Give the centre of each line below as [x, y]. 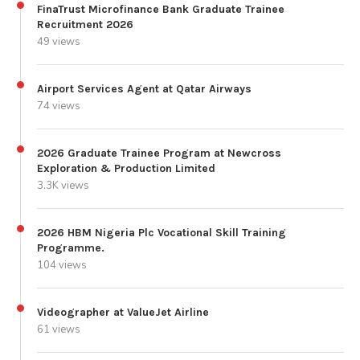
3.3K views [63, 185]
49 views [59, 41]
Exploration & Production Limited [126, 168]
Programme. [71, 247]
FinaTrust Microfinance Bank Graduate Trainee [161, 9]
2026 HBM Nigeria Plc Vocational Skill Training [162, 232]
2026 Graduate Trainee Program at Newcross [159, 153]
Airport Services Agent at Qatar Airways [144, 88]
